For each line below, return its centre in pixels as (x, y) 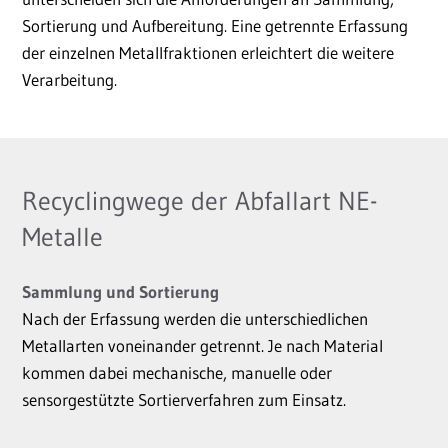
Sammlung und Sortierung (120, 291)
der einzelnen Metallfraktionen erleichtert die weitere (208, 52)
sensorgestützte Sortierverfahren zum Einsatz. (184, 399)
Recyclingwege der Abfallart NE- (199, 201)
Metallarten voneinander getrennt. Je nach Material (202, 345)
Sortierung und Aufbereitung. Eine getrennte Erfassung (215, 25)
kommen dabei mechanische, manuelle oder (177, 372)
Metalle (62, 237)
